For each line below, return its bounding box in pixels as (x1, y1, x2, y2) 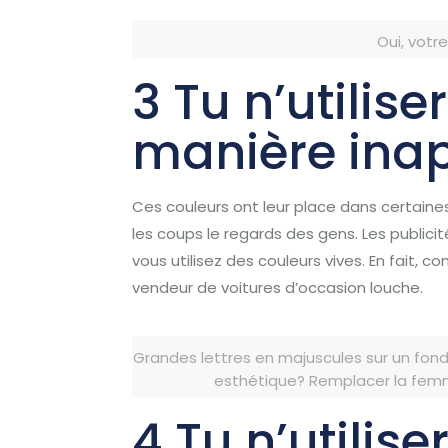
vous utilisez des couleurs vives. (132, 250, 366, 271)
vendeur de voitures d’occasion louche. (132, 277, 424, 298)
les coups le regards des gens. (132, 223, 359, 244)
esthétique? (214, 370, 306, 391)
